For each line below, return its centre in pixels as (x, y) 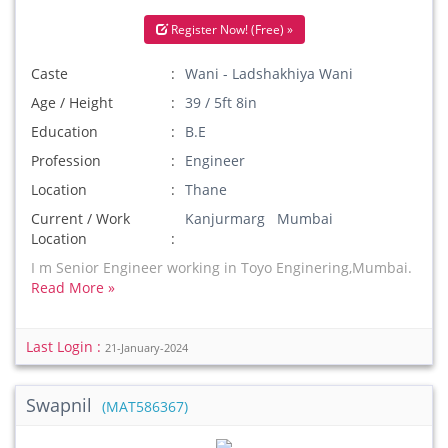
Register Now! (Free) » (230, 29)
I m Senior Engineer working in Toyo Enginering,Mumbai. (221, 267)
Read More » (73, 287)
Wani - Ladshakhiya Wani (269, 73)
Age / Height (72, 102)
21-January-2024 (146, 348)
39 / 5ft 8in (221, 102)
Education (64, 131)
